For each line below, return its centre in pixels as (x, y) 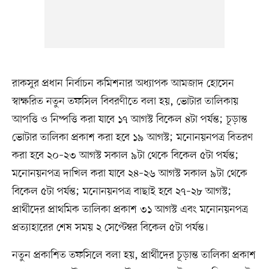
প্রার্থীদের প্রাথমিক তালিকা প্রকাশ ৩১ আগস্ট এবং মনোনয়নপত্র (130, 210)
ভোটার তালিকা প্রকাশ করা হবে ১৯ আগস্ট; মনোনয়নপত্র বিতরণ (132, 138)
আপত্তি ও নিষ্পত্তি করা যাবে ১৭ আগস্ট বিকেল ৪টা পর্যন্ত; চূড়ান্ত (129, 120)
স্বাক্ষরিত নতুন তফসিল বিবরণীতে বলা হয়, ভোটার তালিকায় (125, 102)
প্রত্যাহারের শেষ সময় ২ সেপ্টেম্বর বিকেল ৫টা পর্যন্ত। (110, 228)
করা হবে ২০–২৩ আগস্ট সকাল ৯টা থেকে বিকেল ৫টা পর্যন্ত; (125, 156)
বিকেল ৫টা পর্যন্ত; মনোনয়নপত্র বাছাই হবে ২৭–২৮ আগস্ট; (122, 192)
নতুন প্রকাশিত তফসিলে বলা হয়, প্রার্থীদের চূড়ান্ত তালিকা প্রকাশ (134, 255)
